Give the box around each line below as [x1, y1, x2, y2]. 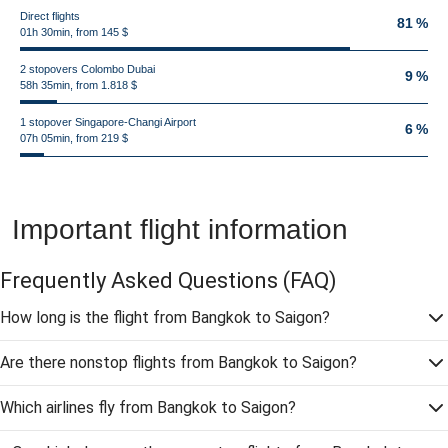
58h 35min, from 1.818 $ [20, 79, 137, 91]
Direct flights [20, 10, 80, 22]
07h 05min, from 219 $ [20, 132, 128, 144]
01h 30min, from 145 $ [20, 26, 128, 38]
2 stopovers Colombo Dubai [20, 63, 155, 75]
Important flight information [12, 214, 348, 245]
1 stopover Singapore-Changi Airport [20, 116, 196, 128]
